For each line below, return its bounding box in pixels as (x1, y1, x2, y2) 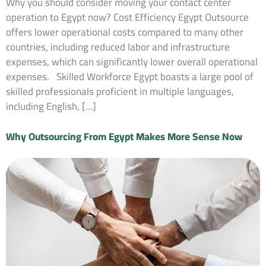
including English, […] (6, 97, 96, 116)
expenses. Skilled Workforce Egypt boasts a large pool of (6, 67, 254, 87)
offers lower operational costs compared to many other (6, 23, 243, 42)
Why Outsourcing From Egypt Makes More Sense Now (6, 127, 242, 147)
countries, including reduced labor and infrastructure (6, 37, 230, 57)
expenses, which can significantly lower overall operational (6, 52, 258, 72)
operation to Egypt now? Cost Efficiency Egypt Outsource (6, 8, 249, 27)
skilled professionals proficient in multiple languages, (6, 82, 234, 102)
